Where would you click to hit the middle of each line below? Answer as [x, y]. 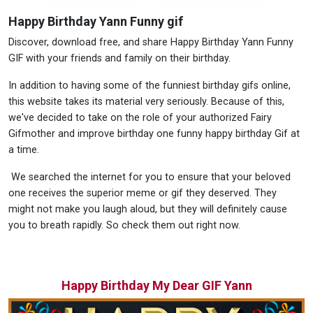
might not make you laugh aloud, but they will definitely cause [148, 210]
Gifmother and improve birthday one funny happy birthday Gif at [154, 134]
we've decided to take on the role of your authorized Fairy [140, 118]
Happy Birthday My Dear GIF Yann [156, 286]
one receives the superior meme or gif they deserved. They [143, 194]
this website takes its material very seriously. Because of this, [146, 102]
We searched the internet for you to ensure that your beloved [150, 177]
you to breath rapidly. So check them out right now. [124, 226]
